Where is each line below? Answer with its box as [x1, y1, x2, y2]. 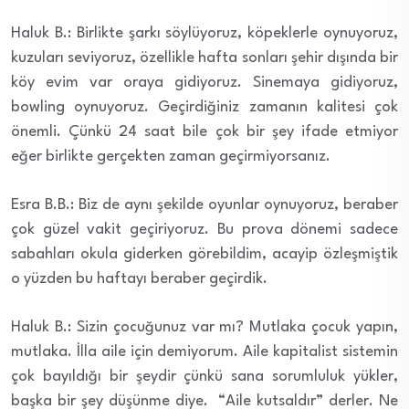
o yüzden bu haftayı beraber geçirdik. [11, 270, 271, 287]
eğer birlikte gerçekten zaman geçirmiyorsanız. [11, 148, 330, 164]
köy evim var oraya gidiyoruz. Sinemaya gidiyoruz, [11, 74, 398, 90]
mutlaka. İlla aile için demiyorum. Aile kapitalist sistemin [11, 343, 398, 360]
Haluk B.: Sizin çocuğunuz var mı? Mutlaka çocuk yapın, [11, 319, 398, 335]
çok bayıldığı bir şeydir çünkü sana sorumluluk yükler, [11, 368, 398, 384]
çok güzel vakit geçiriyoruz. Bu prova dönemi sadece [11, 221, 398, 237]
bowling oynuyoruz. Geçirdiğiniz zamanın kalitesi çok [11, 99, 398, 115]
